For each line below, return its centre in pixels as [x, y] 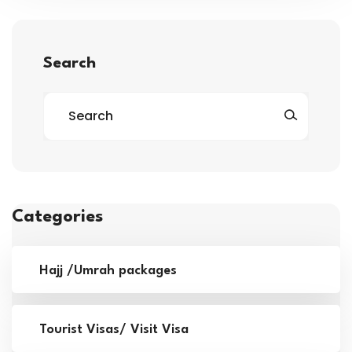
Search [70, 63]
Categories [57, 216]
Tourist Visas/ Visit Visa [114, 329]
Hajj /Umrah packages [108, 270]
